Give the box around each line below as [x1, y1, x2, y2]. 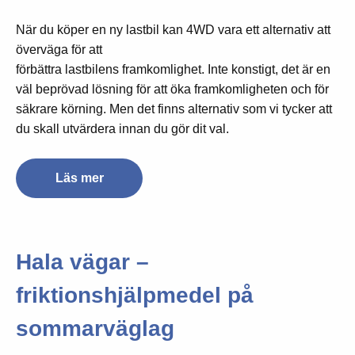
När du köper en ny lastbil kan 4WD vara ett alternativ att [16, 23, 330, 37]
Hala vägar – [16, 249, 149, 274]
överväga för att [16, 43, 102, 57]
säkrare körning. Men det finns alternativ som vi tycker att [16, 102, 332, 116]
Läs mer [55, 171, 104, 185]
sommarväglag [16, 315, 174, 341]
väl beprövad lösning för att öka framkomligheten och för [16, 82, 329, 97]
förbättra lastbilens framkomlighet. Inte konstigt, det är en [16, 63, 330, 77]
